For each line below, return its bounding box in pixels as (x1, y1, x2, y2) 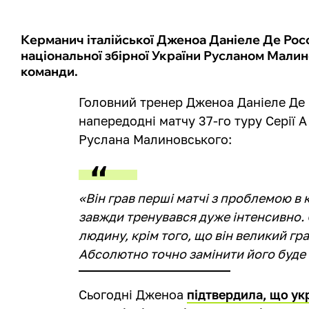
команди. (21, 63, 78, 79)
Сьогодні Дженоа (79, 286, 188, 302)
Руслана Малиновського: (79, 131, 232, 147)
